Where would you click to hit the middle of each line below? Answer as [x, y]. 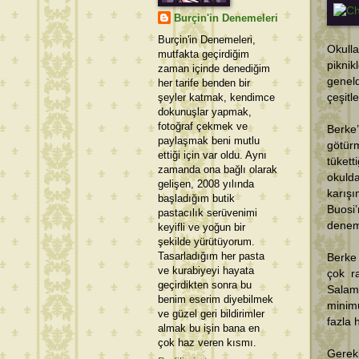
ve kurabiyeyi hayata [206, 270]
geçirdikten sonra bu [205, 284]
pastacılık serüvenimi [208, 212]
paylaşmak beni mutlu [209, 140]
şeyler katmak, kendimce [216, 97]
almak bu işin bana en [209, 328]
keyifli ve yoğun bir [202, 227]
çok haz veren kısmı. [207, 342]
